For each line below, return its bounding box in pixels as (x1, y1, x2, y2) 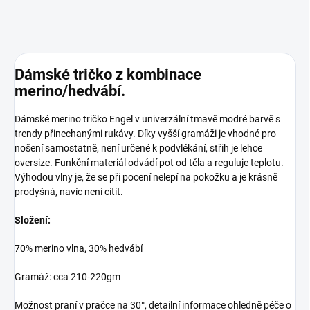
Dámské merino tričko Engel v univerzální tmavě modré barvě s (15, 113, 280, 125)
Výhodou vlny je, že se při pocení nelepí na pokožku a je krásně (15, 171, 277, 183)
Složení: (15, 214, 51, 226)
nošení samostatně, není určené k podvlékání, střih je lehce (15, 142, 262, 154)
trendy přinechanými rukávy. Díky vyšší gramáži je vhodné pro (15, 127, 276, 139)
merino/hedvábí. (15, 82, 125, 100)
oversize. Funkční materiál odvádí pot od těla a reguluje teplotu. (15, 156, 284, 168)
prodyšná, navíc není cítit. (15, 185, 125, 197)
